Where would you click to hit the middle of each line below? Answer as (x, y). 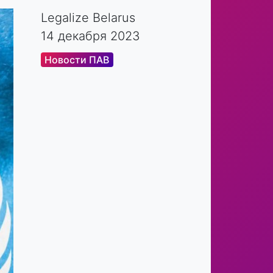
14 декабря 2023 (90, 36)
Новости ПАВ (77, 60)
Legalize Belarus (88, 18)
